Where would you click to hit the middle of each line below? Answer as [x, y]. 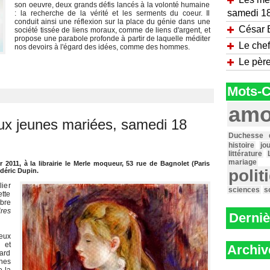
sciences [244, 190]
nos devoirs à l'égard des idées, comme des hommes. [102, 47]
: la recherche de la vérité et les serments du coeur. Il [112, 13]
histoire [241, 145]
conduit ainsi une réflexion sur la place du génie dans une [112, 22]
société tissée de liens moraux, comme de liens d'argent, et [112, 30]
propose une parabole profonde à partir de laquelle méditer [112, 39]
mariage [242, 162]
